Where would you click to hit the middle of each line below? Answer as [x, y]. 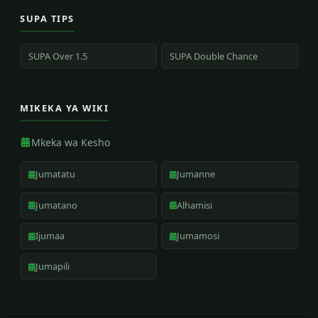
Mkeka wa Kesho [71, 143]
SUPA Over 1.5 [58, 56]
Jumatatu [56, 174]
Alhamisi [195, 205]
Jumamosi [198, 236]
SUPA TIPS [47, 18]
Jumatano [57, 205]
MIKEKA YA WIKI [64, 108]
